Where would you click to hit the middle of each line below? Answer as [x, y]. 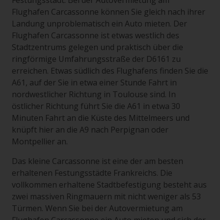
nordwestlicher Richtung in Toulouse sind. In [94, 94]
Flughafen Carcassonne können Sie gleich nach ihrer [109, 12]
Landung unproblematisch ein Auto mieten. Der [99, 24]
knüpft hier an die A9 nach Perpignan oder [90, 130]
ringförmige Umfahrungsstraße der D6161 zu [96, 59]
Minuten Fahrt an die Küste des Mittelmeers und [101, 118]
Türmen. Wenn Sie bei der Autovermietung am [97, 208]
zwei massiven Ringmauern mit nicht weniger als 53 [106, 196]
